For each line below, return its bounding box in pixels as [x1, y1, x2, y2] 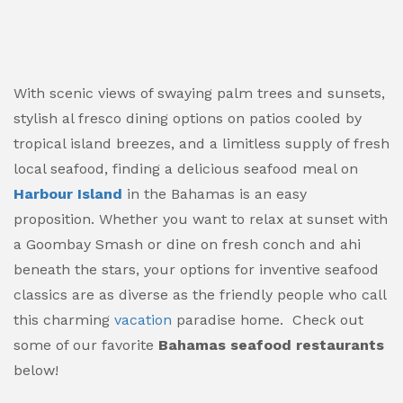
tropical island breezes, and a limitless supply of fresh [13, 135, 390, 152]
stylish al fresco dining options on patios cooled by [13, 110, 362, 127]
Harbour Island [13, 185, 122, 202]
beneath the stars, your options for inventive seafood [13, 261, 379, 278]
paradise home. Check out [172, 311, 363, 328]
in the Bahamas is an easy [122, 185, 307, 202]
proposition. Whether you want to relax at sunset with [13, 210, 388, 228]
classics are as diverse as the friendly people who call [13, 286, 386, 303]
